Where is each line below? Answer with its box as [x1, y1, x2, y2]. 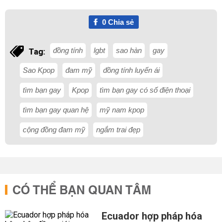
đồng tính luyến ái [103, 66, 160, 74]
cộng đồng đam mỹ [23, 125, 85, 134]
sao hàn [116, 46, 142, 55]
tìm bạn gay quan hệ [23, 106, 89, 114]
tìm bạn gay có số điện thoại [100, 86, 190, 94]
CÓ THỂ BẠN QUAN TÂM [12, 180, 151, 202]
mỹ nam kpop [100, 106, 144, 114]
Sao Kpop [23, 66, 55, 74]
